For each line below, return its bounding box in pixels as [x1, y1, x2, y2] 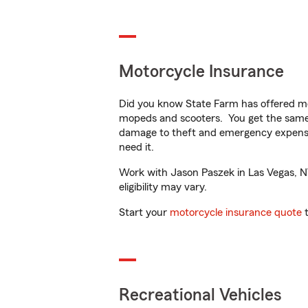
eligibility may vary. [119, 181, 207, 192]
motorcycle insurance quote [170, 207, 302, 218]
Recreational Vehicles [119, 287, 282, 304]
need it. [119, 142, 157, 153]
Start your [119, 207, 170, 218]
